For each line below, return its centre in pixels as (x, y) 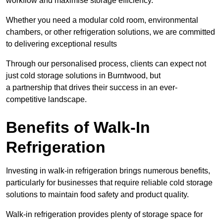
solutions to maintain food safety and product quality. (97, 195)
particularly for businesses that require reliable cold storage (109, 183)
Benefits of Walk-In (78, 128)
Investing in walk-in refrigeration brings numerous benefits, (108, 171)
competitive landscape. (46, 100)
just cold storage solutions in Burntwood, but (83, 76)
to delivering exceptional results (61, 44)
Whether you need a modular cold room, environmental (102, 20)
